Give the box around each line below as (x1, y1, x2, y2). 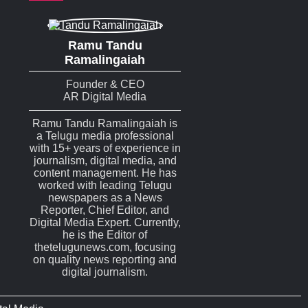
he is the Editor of (63, 229, 147, 241)
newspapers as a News (47, 192, 162, 204)
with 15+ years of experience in (29, 142, 181, 155)
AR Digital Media (63, 91, 146, 103)
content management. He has (33, 167, 177, 179)
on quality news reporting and (33, 254, 177, 266)
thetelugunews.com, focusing (34, 241, 176, 254)
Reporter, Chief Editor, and (41, 204, 169, 217)
